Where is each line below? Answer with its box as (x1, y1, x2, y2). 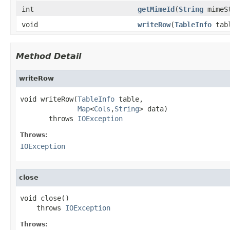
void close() (20, 194, 69, 202)
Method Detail (16, 51, 81, 61)
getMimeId (138, 5, 175, 13)
